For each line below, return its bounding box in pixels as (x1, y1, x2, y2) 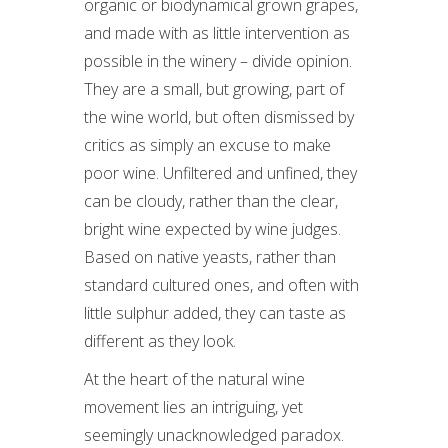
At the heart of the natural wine (84, 368, 305, 390)
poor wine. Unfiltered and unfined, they (84, 162, 357, 184)
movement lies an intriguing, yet (84, 396, 303, 418)
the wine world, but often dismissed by (84, 106, 354, 128)
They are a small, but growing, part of (84, 78, 344, 100)
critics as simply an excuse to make (84, 134, 331, 156)
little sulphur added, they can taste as (84, 302, 346, 324)
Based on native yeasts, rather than (84, 246, 336, 268)
